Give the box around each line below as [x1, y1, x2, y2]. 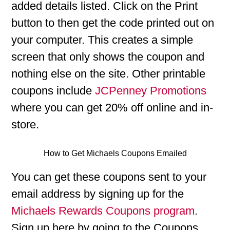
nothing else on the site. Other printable [11, 67, 206, 80]
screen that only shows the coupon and [11, 50, 205, 63]
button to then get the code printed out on [11, 16, 215, 29]
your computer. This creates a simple [11, 33, 194, 46]
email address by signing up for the [11, 187, 184, 200]
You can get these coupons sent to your [11, 170, 207, 183]
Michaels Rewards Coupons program [11, 204, 195, 217]
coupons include [11, 84, 95, 97]
